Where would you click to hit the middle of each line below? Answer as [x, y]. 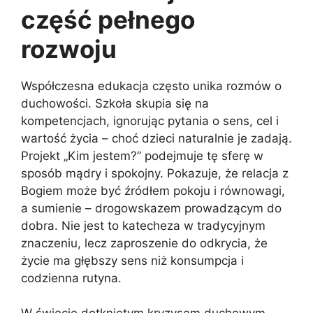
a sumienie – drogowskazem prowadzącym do [151, 208]
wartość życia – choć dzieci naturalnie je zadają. [156, 138]
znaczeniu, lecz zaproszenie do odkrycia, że [144, 243]
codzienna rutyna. [71, 278]
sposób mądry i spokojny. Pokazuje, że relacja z [155, 173]
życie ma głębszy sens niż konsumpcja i [132, 260]
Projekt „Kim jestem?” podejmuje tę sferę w [142, 155]
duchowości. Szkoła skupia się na [115, 103]
